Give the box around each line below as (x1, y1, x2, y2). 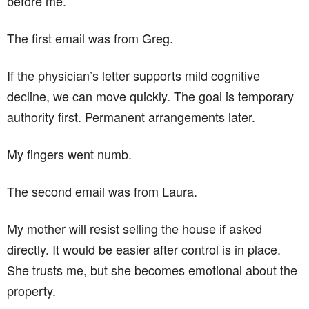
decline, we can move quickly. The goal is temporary (7, 86, 294, 105)
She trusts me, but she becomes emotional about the (7, 260, 297, 279)
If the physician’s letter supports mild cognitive (7, 66, 260, 84)
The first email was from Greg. (7, 28, 173, 47)
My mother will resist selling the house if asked (7, 219, 262, 237)
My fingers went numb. (7, 144, 132, 163)
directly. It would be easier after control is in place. (7, 239, 281, 258)
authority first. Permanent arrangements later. (7, 107, 255, 126)
